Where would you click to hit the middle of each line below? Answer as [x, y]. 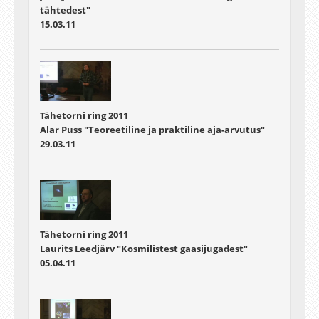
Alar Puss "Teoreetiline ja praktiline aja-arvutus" [152, 129]
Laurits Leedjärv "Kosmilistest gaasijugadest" [144, 248]
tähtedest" [65, 10]
